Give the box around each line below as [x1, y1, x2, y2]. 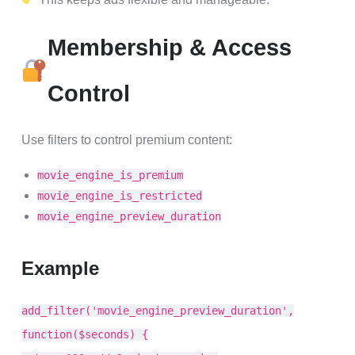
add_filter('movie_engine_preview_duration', [21, 304, 294, 317]
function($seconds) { [21, 328, 148, 341]
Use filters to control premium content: [21, 133, 232, 147]
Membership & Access [47, 35, 292, 60]
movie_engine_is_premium [37, 169, 183, 181]
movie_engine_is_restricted [37, 189, 202, 202]
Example [21, 258, 99, 279]
